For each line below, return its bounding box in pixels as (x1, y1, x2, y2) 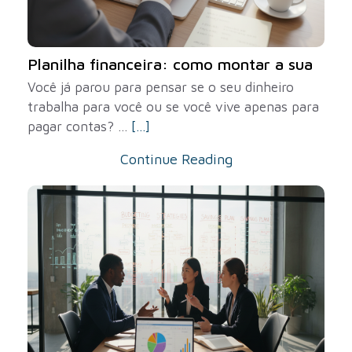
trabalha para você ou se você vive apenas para (27, 99, 319, 115)
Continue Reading (119, 151, 233, 167)
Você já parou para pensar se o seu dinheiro (27, 79, 294, 95)
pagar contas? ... (27, 119, 131, 134)
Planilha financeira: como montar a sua (27, 55, 313, 73)
